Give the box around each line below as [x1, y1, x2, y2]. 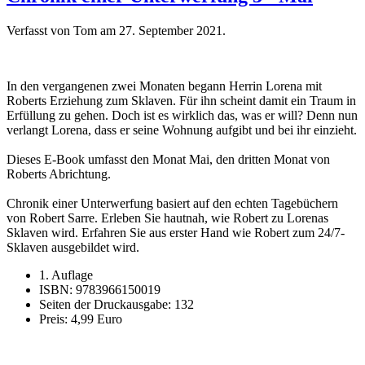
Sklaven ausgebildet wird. [7, 240, 139, 255]
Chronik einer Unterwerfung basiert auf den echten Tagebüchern [7, 196, 338, 211]
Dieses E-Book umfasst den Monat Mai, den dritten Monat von [7, 152, 330, 167]
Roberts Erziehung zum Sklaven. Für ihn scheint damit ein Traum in [7, 94, 356, 108]
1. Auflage [39, 268, 93, 283]
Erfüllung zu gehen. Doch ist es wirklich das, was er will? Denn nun [7, 108, 358, 123]
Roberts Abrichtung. [7, 167, 111, 182]
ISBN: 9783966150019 [39, 283, 161, 297]
